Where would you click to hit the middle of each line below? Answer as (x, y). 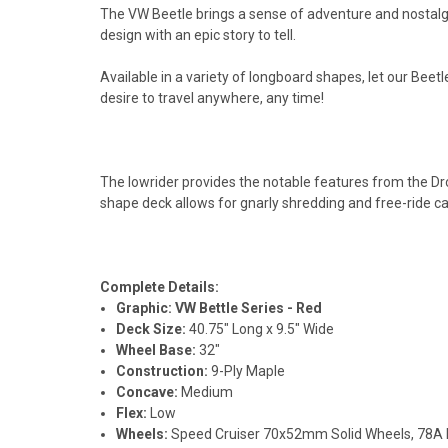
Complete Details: (159, 286)
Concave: (149, 391)
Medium (207, 391)
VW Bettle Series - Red (249, 307)
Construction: (164, 370)
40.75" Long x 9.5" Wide (263, 328)
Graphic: (144, 307)
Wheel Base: (158, 349)
